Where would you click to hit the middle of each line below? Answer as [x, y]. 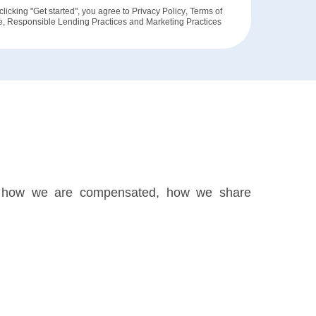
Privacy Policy [158, 11]
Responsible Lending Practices [67, 22]
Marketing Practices [184, 22]
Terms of [206, 11]
